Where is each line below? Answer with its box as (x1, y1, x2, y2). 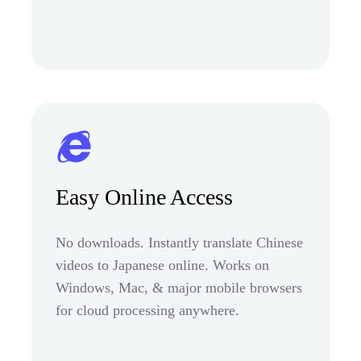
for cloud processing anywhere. (56, 301, 239, 318)
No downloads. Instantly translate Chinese (56, 234, 303, 251)
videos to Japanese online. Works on (56, 256, 269, 273)
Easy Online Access (56, 184, 233, 210)
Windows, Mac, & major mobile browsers (56, 279, 302, 296)
